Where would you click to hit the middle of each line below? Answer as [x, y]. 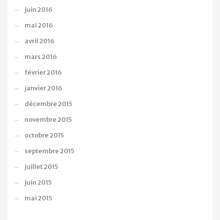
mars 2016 [41, 57]
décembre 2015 [48, 104]
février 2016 [43, 73]
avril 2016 [40, 41]
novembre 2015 [48, 120]
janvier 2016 [43, 88]
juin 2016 [39, 10]
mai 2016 [39, 26]
